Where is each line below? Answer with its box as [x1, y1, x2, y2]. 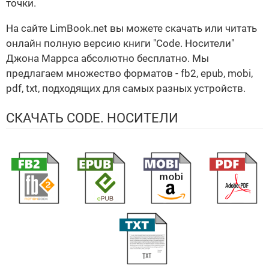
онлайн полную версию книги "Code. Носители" [6, 37, 234, 50]
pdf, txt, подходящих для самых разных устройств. [6, 82, 246, 95]
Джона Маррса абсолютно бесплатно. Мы [6, 52, 209, 65]
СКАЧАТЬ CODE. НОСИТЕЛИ [6, 110, 178, 126]
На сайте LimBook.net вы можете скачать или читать [6, 22, 257, 35]
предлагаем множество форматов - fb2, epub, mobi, [6, 67, 253, 80]
